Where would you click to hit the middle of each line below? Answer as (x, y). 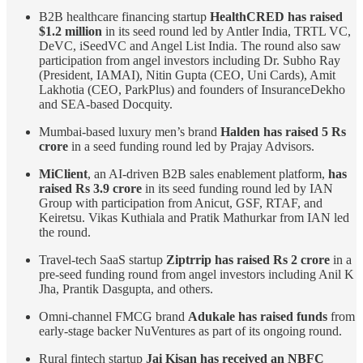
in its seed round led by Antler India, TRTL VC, (226, 31)
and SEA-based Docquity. (106, 104)
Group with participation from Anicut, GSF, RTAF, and (181, 203)
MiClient (63, 173)
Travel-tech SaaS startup (102, 259)
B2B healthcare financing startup (124, 16)
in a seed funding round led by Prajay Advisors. (191, 146)
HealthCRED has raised (276, 16)
